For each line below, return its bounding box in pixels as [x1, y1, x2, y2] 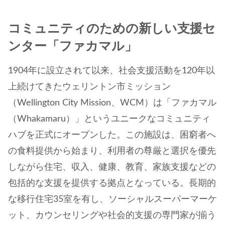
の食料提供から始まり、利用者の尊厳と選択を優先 [8, 146, 216, 156]
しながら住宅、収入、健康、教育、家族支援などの [8, 162, 216, 172]
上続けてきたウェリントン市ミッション [8, 82, 171, 91]
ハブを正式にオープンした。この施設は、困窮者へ [8, 130, 216, 140]
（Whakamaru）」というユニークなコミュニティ [8, 114, 210, 124]
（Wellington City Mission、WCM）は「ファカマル [8, 98, 216, 107]
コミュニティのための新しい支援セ [8, 22, 215, 35]
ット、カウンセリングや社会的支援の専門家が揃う [8, 210, 216, 220]
